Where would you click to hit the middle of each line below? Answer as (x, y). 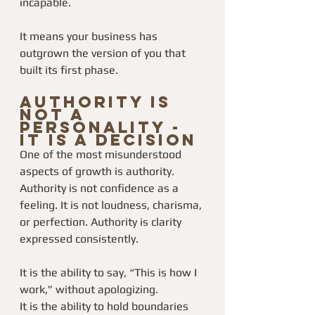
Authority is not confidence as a (101, 188)
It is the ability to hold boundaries (105, 306)
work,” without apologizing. (89, 289)
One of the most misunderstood (102, 154)
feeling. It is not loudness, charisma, (112, 205)
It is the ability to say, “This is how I (110, 272)
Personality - (104, 127)
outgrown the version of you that (104, 53)
